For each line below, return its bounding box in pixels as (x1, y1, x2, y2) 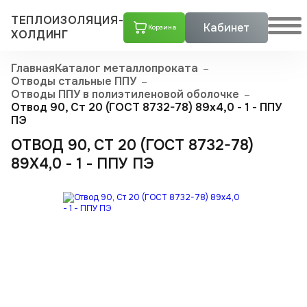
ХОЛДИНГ (11, 27, 69, 42)
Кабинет (204, 20, 250, 35)
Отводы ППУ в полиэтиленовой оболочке (11, 86, 240, 101)
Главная (11, 60, 56, 75)
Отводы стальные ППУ (11, 73, 137, 88)
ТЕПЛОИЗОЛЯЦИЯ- (11, 13, 124, 28)
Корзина (147, 23, 176, 32)
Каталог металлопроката (55, 60, 199, 75)
